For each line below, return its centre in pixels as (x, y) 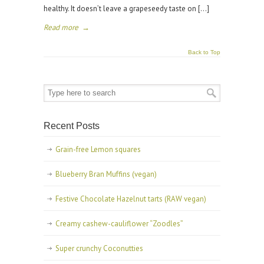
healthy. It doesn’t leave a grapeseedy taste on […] (126, 9)
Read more (61, 27)
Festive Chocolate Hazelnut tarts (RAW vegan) (131, 199)
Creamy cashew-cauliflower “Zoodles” (119, 224)
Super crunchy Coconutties (99, 248)
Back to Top (204, 52)
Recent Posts (72, 126)
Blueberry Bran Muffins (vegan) (106, 174)
